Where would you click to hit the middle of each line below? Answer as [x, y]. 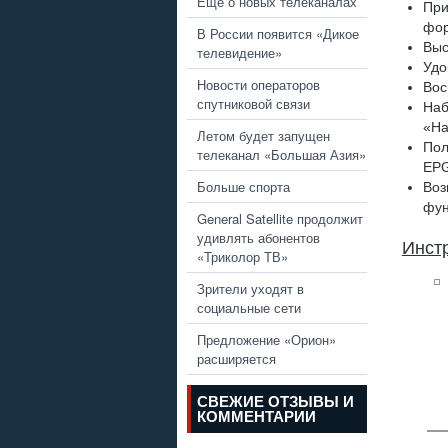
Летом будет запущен [263, 135]
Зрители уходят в [250, 288]
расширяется [236, 358]
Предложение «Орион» [266, 339]
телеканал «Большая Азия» [281, 154]
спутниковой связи [253, 103]
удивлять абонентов [258, 237]
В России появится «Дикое [278, 33]
